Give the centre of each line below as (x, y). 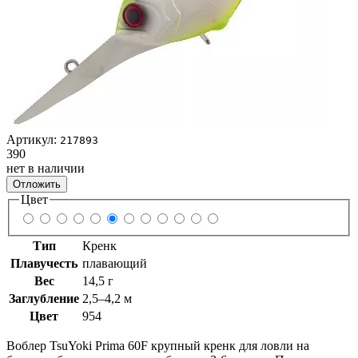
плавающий (115, 264)
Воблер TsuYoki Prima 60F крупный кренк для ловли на (158, 346)
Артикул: (33, 139)
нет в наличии (46, 168)
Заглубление (44, 299)
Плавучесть (44, 264)
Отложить (37, 184)
